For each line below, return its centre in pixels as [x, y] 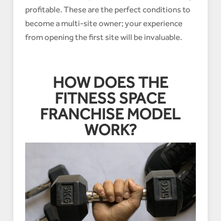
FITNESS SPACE [110, 98]
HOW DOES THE [110, 82]
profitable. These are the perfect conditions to [108, 9]
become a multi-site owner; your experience [104, 23]
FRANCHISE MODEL [110, 114]
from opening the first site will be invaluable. [103, 37]
